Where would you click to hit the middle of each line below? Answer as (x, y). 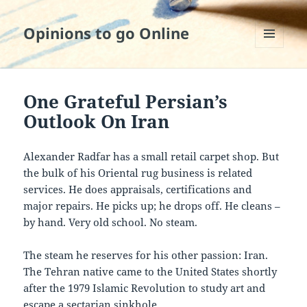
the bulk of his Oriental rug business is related (138, 173)
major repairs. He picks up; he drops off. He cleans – (152, 206)
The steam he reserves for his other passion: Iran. (146, 255)
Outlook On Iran (97, 122)
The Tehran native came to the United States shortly (150, 272)
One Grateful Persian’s (126, 102)
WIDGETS (274, 77)
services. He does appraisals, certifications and (138, 189)
